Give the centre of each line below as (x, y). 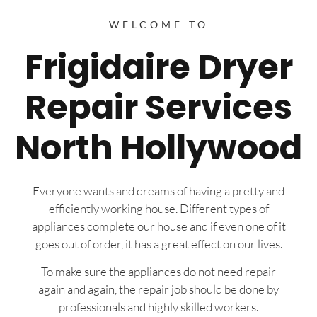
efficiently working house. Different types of (158, 208)
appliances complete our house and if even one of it (158, 226)
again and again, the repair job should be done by (158, 289)
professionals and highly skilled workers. (158, 307)
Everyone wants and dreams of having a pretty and (158, 190)
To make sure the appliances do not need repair (158, 272)
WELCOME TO (158, 24)
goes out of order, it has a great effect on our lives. (158, 243)
